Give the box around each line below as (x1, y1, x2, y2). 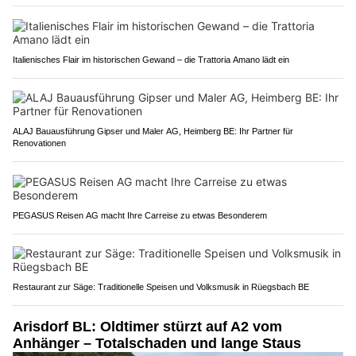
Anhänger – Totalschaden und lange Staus (13, 335, 301, 351)
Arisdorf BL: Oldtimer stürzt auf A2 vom (13, 318, 282, 335)
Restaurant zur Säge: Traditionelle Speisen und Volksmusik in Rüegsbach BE (13, 281, 309, 292)
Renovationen (13, 137, 66, 148)
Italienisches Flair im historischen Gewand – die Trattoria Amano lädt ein (13, 54, 289, 64)
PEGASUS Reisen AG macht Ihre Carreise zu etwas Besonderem (13, 210, 267, 220)
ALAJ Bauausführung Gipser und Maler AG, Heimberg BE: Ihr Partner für (13, 126, 293, 136)
